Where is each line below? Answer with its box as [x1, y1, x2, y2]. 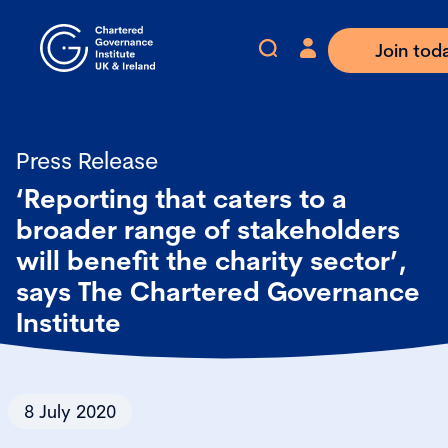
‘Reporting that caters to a [16, 182, 347, 215]
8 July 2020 [24, 400, 116, 423]
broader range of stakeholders [16, 213, 400, 246]
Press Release [16, 146, 158, 175]
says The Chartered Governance [16, 275, 420, 308]
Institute [16, 306, 121, 339]
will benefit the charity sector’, [16, 244, 407, 277]
